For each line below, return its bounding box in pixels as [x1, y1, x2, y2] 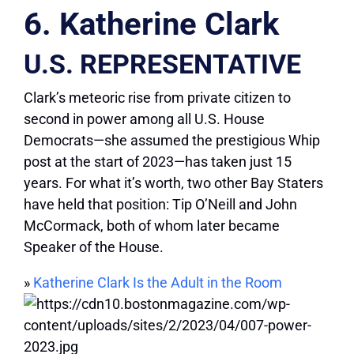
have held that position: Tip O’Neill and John [24, 196, 297, 213]
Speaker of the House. [24, 239, 164, 256]
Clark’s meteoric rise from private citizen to [24, 89, 291, 107]
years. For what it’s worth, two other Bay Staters [24, 175, 323, 192]
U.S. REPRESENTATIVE [24, 48, 301, 81]
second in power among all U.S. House [24, 111, 265, 128]
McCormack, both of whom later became [24, 217, 280, 235]
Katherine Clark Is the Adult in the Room [33, 274, 282, 292]
